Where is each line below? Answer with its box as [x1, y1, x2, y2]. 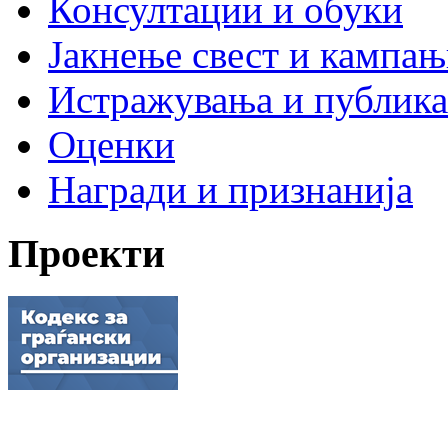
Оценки [48, 122, 175, 166]
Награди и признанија [48, 167, 413, 211]
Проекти [8, 231, 165, 277]
